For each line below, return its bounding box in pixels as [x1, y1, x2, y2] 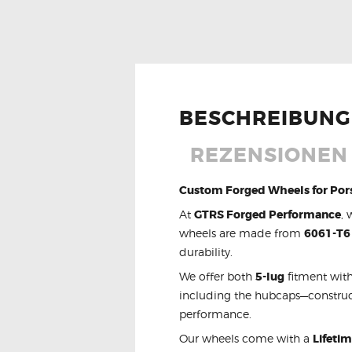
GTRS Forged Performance [194, 207, 341, 222]
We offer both [179, 269, 255, 284]
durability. [179, 245, 233, 259]
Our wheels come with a [179, 332, 313, 346]
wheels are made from [179, 226, 304, 240]
